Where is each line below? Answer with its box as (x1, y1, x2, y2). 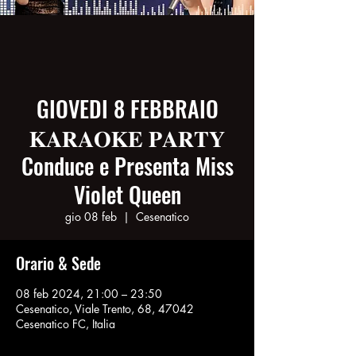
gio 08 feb (65, 209, 117, 224)
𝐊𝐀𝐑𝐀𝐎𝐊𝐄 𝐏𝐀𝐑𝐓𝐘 (29, 121, 225, 153)
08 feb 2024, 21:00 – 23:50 (16, 286, 162, 301)
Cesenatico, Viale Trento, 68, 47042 (16, 301, 194, 316)
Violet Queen (73, 178, 181, 211)
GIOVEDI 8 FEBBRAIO (36, 92, 219, 125)
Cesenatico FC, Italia (16, 316, 115, 331)
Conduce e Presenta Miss (21, 149, 234, 182)
